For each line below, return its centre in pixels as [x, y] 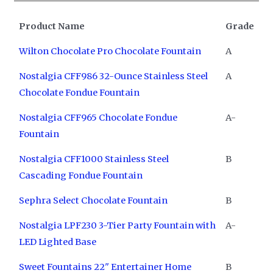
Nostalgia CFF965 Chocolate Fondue [98, 117]
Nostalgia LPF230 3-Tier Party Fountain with [117, 225]
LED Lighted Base [57, 242]
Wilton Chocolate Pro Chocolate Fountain [110, 51]
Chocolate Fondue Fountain [79, 92]
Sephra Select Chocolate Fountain [93, 200]
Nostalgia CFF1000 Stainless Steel [94, 159]
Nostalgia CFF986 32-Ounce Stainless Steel [113, 76]
